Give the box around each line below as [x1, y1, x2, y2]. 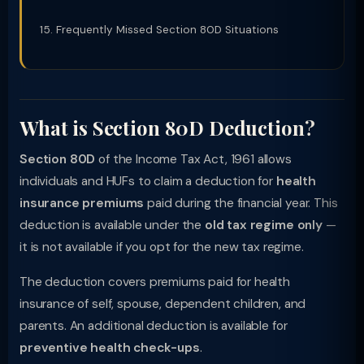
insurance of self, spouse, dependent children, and [19, 296, 306, 312]
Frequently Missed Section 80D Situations [56, 23, 279, 37]
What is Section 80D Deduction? [19, 115, 315, 141]
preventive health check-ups [19, 340, 200, 356]
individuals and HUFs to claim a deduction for [19, 173, 276, 189]
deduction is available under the [19, 217, 205, 233]
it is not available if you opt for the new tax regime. [19, 239, 304, 255]
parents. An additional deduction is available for [19, 318, 288, 334]
